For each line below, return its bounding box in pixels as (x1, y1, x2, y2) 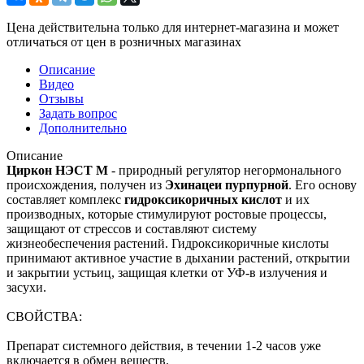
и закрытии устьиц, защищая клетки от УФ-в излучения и (6, 265, 327, 279)
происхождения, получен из (6, 177, 165, 192)
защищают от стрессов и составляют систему (6, 221, 257, 236)
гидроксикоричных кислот (124, 192, 282, 206)
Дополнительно (39, 120, 127, 135)
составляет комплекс (6, 192, 124, 206)
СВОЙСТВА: (6, 309, 82, 323)
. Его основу (288, 177, 357, 192)
